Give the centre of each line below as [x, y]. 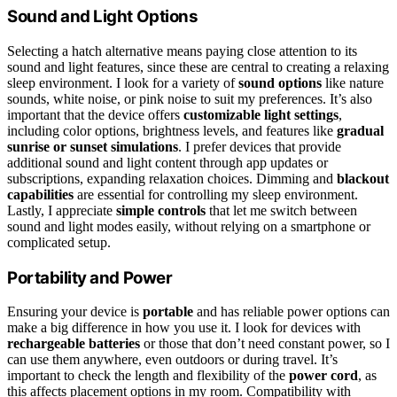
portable [168, 312]
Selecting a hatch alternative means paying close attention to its [182, 51]
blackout [363, 178]
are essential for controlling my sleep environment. [216, 194]
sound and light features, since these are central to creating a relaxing [198, 66]
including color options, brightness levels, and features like [172, 130]
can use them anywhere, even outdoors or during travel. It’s [172, 360]
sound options [280, 82]
